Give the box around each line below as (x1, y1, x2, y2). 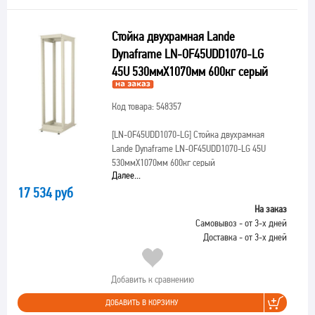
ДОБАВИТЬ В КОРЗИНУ (105, 297, 178, 307)
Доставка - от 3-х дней (203, 231, 287, 243)
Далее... (111, 169, 141, 181)
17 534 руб (18, 184, 73, 201)
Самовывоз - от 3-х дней (195, 217, 287, 229)
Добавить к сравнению (110, 274, 194, 285)
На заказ (255, 203, 287, 214)
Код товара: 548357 (111, 101, 181, 112)
